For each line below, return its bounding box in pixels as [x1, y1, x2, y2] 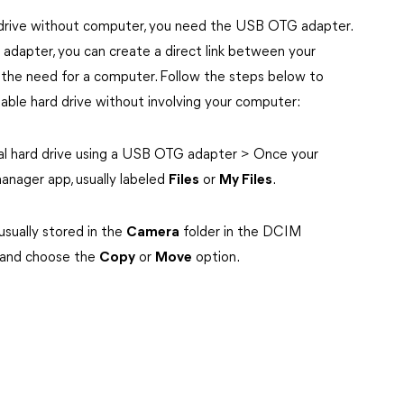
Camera [126, 225, 179, 240]
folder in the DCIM [179, 225, 302, 240]
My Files [219, 173, 272, 188]
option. [192, 251, 240, 265]
